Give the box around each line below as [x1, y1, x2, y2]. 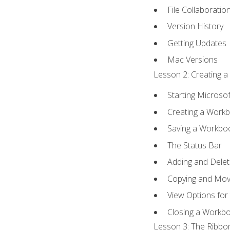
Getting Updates [167, 37, 227, 49]
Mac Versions [167, 54, 218, 66]
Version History [167, 21, 224, 32]
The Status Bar [167, 139, 222, 151]
